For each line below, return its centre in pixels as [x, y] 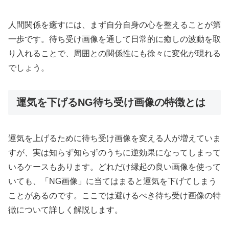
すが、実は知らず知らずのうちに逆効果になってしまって [114, 153]
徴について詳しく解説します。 [65, 210]
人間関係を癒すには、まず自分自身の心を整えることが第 [114, 25]
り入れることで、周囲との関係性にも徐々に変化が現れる [114, 54]
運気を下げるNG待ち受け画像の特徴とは [111, 102]
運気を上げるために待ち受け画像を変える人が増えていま [114, 139]
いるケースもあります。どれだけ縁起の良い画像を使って [114, 167]
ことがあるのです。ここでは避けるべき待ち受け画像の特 [114, 196]
